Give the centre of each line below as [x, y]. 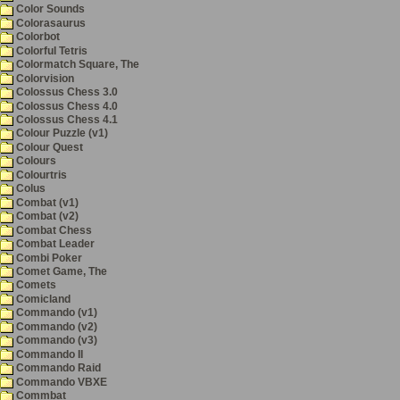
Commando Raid [57, 368]
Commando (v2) [55, 326]
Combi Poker [48, 258]
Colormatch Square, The [76, 65]
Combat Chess [53, 230]
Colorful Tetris [50, 50]
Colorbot [37, 37]
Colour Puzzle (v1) [61, 133]
